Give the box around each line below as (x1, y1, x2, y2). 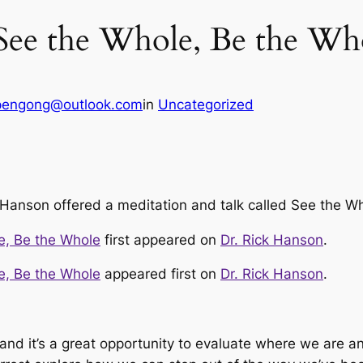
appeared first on (100, 266, 220, 283)
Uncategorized (158, 96, 254, 113)
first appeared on (100, 231, 220, 248)
